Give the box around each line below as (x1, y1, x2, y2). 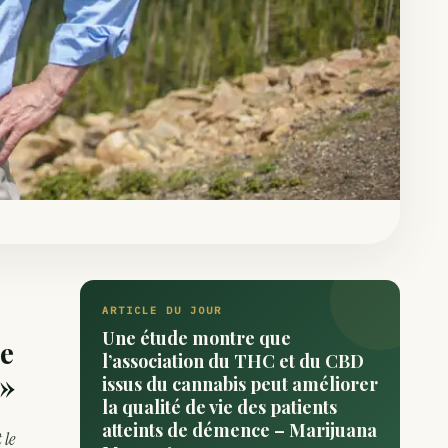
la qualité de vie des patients (102, 395, 337, 419)
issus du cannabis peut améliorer (102, 372, 378, 396)
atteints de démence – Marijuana (102, 418, 377, 442)
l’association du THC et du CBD (102, 349, 364, 373)
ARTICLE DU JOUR (102, 304, 222, 317)
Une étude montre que (102, 326, 291, 350)
